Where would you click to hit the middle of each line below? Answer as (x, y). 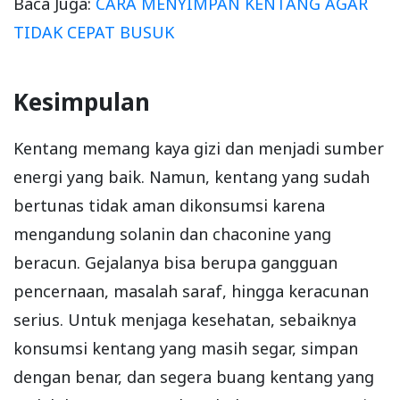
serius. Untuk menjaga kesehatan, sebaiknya (185, 319)
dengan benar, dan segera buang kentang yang (194, 376)
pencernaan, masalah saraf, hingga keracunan (191, 291)
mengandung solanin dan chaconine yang (172, 233)
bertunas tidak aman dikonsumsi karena (169, 205)
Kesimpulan (82, 101)
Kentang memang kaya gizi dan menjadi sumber (199, 148)
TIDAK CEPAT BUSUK (94, 32)
